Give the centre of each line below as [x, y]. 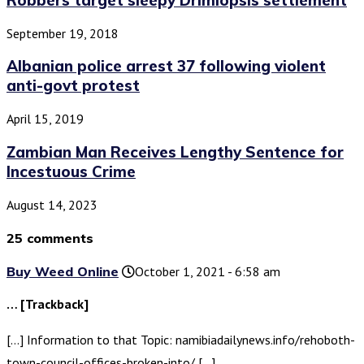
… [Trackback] [48, 304]
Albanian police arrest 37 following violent [166, 66]
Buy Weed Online [63, 272]
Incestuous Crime [71, 171]
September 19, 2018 [63, 33]
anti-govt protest [73, 86]
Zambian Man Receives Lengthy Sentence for [175, 152]
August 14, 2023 [52, 204]
